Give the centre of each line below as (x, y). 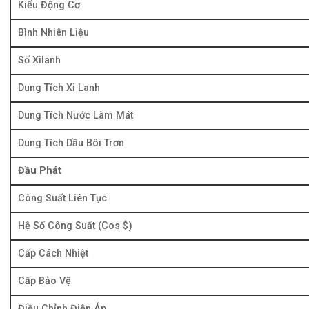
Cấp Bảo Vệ (44, 281)
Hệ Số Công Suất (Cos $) (75, 226)
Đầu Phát (40, 170)
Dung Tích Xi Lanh (59, 88)
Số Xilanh (39, 60)
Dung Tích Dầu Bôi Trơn (71, 143)
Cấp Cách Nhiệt (53, 253)
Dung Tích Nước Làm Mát (76, 115)
